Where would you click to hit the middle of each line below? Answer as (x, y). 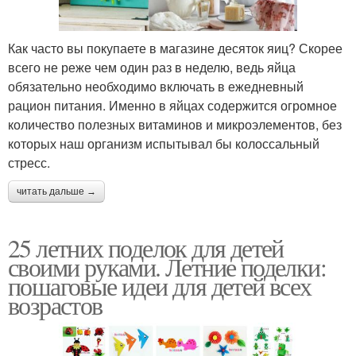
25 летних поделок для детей (146, 247)
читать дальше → (56, 191)
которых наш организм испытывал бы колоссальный (164, 143)
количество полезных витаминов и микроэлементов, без (175, 124)
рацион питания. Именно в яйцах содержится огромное (172, 105)
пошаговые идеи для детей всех (160, 285)
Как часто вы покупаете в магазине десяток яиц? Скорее (175, 48)
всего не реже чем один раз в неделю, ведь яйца (152, 67)
